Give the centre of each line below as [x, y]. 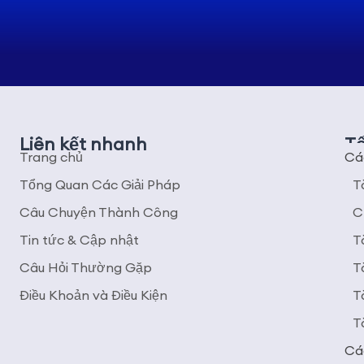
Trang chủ [51, 157]
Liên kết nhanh [83, 144]
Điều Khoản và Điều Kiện [93, 295]
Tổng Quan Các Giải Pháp [100, 184]
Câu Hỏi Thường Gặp [86, 267]
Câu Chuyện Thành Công [99, 212]
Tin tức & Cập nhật [79, 240]
